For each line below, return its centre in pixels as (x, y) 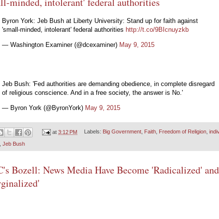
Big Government (122, 132)
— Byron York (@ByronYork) (44, 108)
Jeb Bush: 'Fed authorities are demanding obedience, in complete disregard (108, 84)
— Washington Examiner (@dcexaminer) (61, 44)
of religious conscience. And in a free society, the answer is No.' (92, 93)
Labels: (93, 132)
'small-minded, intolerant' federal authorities (64, 29)
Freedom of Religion (182, 132)
